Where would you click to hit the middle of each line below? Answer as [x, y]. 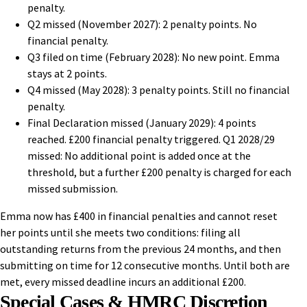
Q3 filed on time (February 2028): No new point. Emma [153, 57]
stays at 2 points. [67, 74]
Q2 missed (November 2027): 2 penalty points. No [142, 24]
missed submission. [73, 189]
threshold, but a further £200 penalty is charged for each [159, 172]
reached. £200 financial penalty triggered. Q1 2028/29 [151, 139]
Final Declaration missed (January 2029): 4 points [142, 123]
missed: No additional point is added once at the [139, 156]
